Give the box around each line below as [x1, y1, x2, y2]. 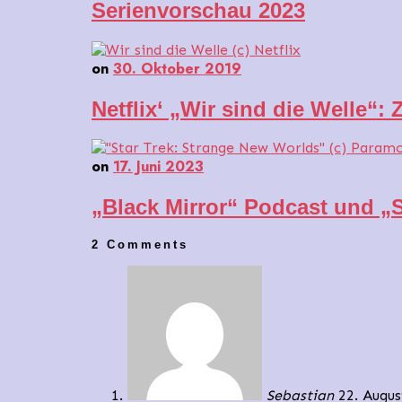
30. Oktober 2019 [113, 57, 241, 79]
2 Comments [92, 238, 188, 252]
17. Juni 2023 [113, 156, 204, 178]
